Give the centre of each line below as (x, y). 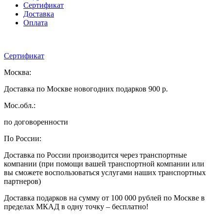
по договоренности (36, 122)
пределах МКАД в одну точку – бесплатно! (76, 206)
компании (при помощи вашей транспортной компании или (104, 163)
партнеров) (22, 181)
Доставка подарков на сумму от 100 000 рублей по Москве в (104, 198)
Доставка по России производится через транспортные (95, 155)
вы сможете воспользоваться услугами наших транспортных (105, 172)
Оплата (36, 22)
